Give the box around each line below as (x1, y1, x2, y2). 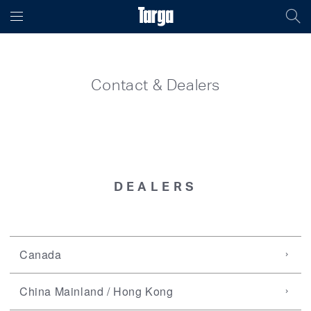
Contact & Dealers (90, 76, 221, 94)
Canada (19, 246, 62, 262)
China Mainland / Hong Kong (19, 283, 174, 299)
